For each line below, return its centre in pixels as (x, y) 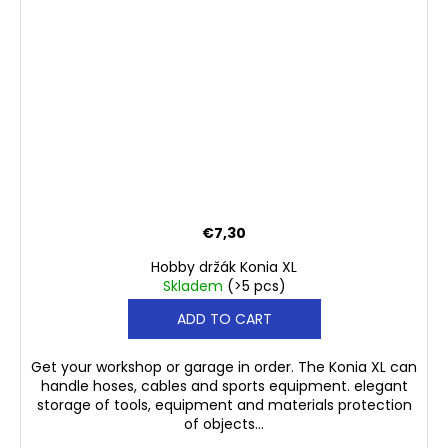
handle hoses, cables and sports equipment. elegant (224, 386)
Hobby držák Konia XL (224, 267)
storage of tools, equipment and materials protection (224, 405)
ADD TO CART (224, 319)
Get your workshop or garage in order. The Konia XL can (224, 367)
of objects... (224, 424)
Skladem (194, 286)
